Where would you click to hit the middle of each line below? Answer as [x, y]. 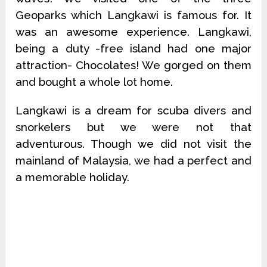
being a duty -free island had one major [133, 49]
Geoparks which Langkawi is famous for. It [133, 15]
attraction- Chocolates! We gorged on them [133, 65]
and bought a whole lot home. [94, 82]
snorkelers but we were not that [133, 127]
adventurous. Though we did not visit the [133, 144]
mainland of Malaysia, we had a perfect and [133, 161]
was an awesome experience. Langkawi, [133, 32]
